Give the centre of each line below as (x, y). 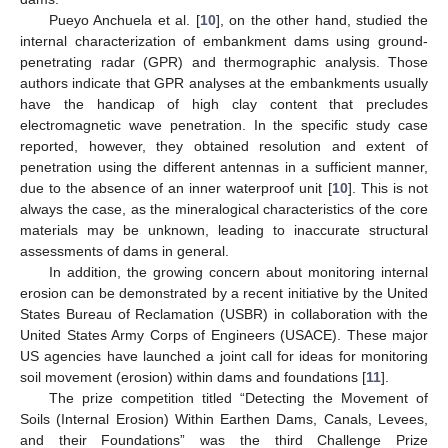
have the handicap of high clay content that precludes (224, 103)
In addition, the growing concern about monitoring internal (238, 271)
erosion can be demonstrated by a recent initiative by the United (224, 292)
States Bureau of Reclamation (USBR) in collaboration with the (224, 313)
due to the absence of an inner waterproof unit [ (176, 187)
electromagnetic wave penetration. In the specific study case (224, 124)
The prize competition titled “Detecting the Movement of (238, 397)
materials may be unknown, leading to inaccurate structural (224, 229)
